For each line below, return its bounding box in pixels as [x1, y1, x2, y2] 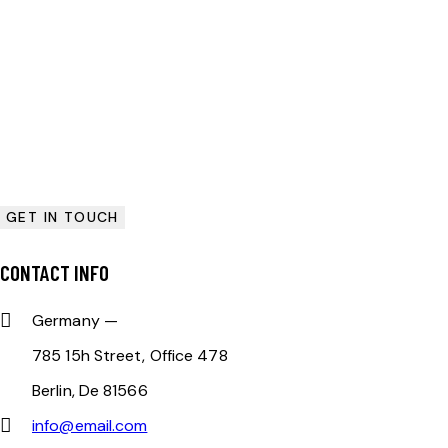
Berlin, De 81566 [32, 379, 148, 401]
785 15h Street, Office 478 [32, 344, 228, 366]
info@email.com [32, 414, 148, 436]
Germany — [32, 309, 118, 331]
